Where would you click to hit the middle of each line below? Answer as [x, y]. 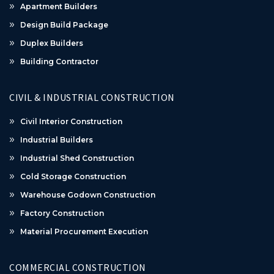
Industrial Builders [57, 139]
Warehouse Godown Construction [88, 194]
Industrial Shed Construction [77, 158]
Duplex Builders [52, 43]
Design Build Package [64, 24]
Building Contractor [59, 61]
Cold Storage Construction [73, 176]
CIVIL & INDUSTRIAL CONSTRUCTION [92, 97]
